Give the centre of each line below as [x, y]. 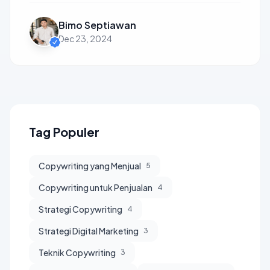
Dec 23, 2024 [85, 39]
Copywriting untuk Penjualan [96, 187]
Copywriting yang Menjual [90, 166]
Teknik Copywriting [77, 253]
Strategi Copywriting [80, 209]
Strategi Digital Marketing [89, 231]
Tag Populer [64, 132]
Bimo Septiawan [97, 25]
